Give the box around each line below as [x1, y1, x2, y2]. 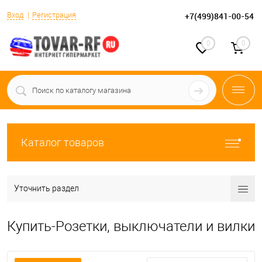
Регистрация [32, 10, 76, 19]
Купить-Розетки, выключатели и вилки [7, 218, 255, 235]
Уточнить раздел [14, 184, 79, 193]
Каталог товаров [21, 136, 104, 149]
